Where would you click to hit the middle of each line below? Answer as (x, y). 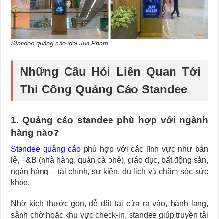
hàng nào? (35, 133)
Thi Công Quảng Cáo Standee (104, 89)
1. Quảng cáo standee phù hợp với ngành (109, 120)
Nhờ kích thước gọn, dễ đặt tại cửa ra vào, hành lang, (109, 204)
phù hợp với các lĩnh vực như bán (144, 149)
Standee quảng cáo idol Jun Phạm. (61, 44)
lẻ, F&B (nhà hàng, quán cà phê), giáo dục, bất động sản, (109, 160)
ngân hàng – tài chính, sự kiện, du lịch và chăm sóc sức (109, 172)
